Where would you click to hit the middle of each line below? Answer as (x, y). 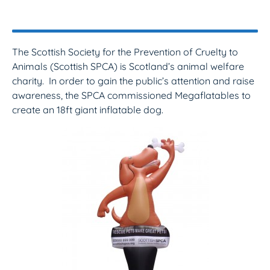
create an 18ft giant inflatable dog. (88, 110)
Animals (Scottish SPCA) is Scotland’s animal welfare (128, 66)
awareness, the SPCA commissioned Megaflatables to (131, 95)
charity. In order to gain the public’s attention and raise (133, 81)
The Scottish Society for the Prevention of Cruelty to (125, 52)
